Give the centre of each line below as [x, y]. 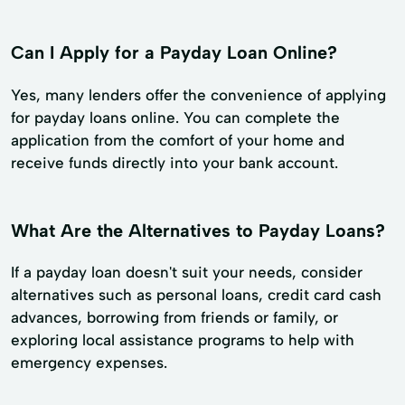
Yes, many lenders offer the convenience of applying [198, 94]
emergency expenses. [89, 363]
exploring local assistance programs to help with [183, 340]
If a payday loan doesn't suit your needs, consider [187, 273]
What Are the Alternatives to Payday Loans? [198, 230]
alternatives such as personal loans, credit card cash [196, 295]
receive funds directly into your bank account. [174, 162]
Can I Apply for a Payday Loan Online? [174, 52]
